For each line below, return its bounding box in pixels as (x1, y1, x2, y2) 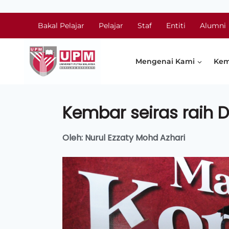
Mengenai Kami (135, 57, 195, 66)
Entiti (166, 21, 186, 30)
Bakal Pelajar (38, 21, 84, 30)
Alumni (200, 21, 226, 30)
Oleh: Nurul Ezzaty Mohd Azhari (62, 132, 185, 144)
